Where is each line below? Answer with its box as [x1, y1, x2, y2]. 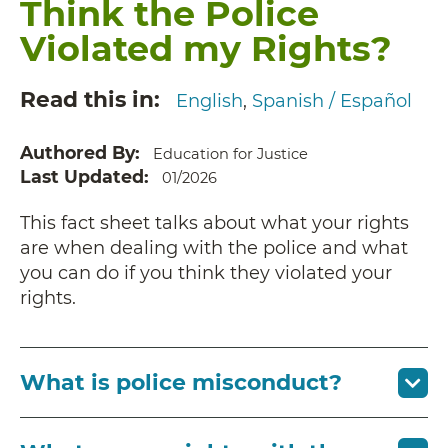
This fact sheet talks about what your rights [20, 211, 409, 234]
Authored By [20, 141, 135, 163]
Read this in [20, 85, 154, 112]
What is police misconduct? [20, 368, 342, 396]
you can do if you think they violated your [20, 261, 392, 284]
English [175, 89, 243, 112]
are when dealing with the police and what [20, 236, 408, 259]
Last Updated [20, 165, 144, 187]
